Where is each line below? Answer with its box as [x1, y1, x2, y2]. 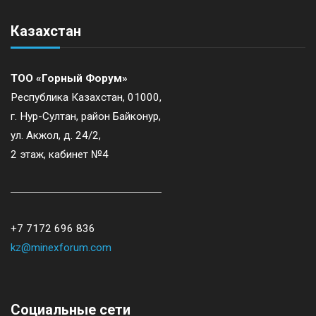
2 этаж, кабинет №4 [11, 148, 109, 162]
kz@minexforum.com [11, 241, 111, 254]
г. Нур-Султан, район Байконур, [11, 110, 161, 123]
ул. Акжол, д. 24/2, [11, 129, 101, 142]
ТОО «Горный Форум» [11, 72, 128, 85]
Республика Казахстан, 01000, [11, 91, 162, 104]
